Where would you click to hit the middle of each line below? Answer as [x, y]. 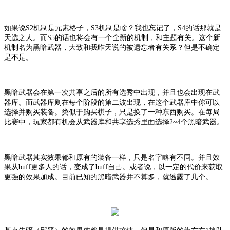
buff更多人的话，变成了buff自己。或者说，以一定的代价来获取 [121, 167]
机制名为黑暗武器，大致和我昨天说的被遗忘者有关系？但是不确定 [112, 47]
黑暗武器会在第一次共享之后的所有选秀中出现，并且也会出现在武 [112, 92]
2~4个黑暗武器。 [197, 122]
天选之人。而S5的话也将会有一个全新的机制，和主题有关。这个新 [112, 37]
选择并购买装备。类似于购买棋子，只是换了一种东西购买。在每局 [112, 112]
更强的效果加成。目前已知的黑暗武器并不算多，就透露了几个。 [108, 177]
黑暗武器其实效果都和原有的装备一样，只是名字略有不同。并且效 [112, 157]
